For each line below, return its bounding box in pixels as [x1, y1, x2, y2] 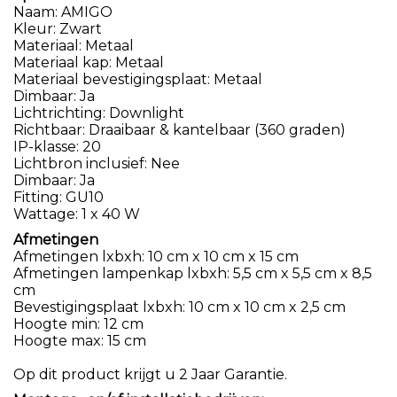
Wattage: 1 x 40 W [13, 205, 140, 222]
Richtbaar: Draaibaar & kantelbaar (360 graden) [13, 121, 346, 138]
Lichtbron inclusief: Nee [13, 154, 180, 172]
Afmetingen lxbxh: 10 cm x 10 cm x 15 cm [13, 247, 299, 265]
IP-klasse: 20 [13, 137, 101, 155]
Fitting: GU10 [13, 188, 104, 206]
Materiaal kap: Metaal [13, 53, 164, 71]
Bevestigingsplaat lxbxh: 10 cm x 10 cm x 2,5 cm [13, 298, 346, 315]
